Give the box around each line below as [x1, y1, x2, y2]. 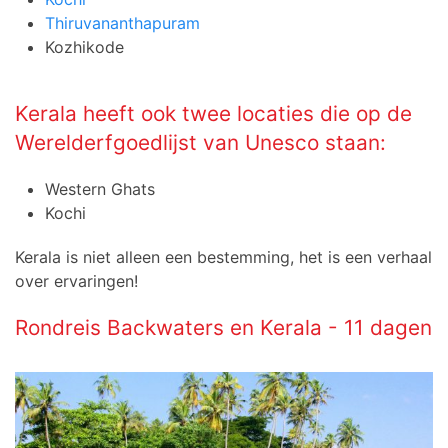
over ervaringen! [15, 271, 138, 292]
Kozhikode [45, 37, 124, 58]
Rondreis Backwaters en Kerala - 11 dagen [15, 315, 432, 341]
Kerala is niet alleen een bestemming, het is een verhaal [15, 247, 432, 268]
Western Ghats [45, 179, 155, 200]
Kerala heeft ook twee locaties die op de [15, 101, 412, 127]
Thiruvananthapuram [45, 13, 200, 34]
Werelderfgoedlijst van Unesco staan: [15, 130, 386, 156]
